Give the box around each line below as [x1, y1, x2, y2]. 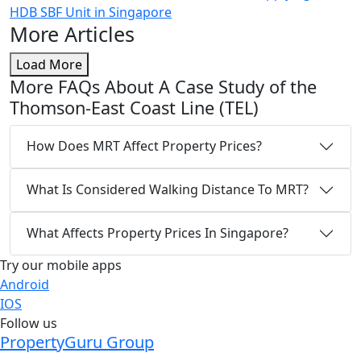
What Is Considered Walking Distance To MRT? [27, 180, 309, 199]
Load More [16, 55, 82, 73]
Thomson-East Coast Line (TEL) [10, 95, 259, 119]
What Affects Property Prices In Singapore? [27, 224, 288, 243]
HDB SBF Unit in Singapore [10, 2, 172, 21]
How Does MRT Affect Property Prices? [27, 137, 262, 156]
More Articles [10, 19, 135, 48]
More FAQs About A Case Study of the [10, 74, 317, 98]
